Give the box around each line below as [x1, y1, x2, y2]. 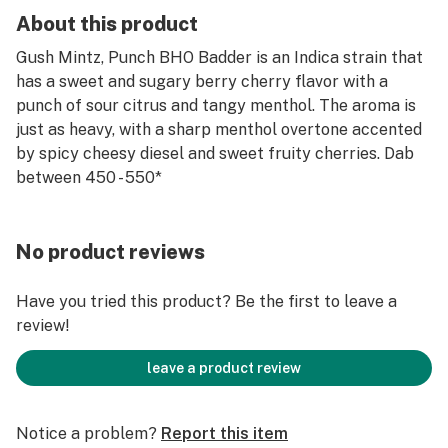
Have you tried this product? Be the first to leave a [16, 292, 397, 311]
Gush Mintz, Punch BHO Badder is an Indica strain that [16, 48, 423, 67]
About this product [16, 12, 198, 36]
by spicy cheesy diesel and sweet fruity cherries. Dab [16, 144, 414, 163]
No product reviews [16, 240, 205, 264]
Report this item [161, 424, 288, 443]
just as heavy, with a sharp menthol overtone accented [16, 120, 422, 139]
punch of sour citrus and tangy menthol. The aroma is [16, 96, 416, 115]
